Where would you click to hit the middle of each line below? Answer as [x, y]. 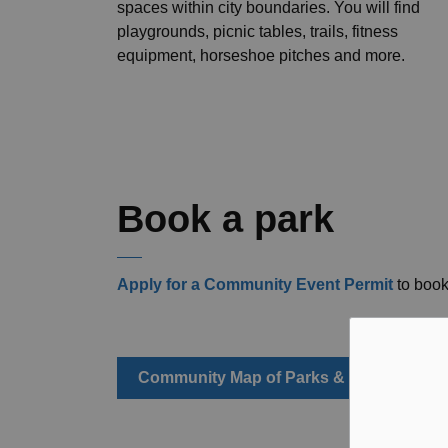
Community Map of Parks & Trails [264, 377]
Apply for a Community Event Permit [255, 284]
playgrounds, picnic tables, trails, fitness [257, 31]
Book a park [225, 219]
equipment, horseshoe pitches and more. [261, 55]
